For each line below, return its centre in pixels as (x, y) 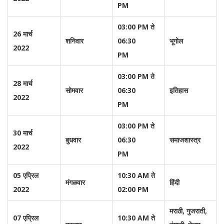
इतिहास (180, 90)
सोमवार (74, 90)
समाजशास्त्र (185, 140)
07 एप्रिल (26, 218)
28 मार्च (23, 83)
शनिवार (74, 41)
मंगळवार (75, 182)
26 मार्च (23, 34)
